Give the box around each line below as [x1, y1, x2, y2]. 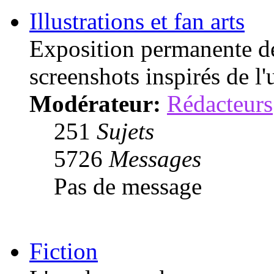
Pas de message [54, 172, 202, 199]
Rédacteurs [167, 90, 273, 117]
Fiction [29, 237, 98, 264]
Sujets [97, 117, 154, 144]
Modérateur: [29, 90, 161, 117]
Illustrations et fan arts [29, 7, 245, 34]
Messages [109, 145, 201, 172]
